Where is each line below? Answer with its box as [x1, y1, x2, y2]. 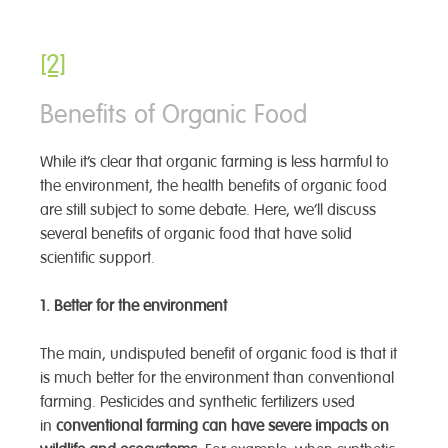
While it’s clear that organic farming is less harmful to [40, 152, 389, 173]
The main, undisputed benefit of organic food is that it [40, 344, 397, 365]
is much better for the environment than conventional [40, 368, 394, 389]
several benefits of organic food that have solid [40, 224, 352, 245]
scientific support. [40, 248, 155, 269]
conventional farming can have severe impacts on [56, 416, 389, 437]
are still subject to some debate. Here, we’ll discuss [40, 200, 376, 221]
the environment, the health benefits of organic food [40, 176, 387, 197]
